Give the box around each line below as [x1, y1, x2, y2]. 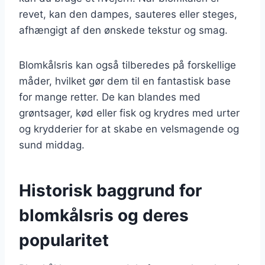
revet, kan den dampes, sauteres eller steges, [19, 8, 237, 20]
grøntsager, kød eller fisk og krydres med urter [19, 106, 240, 119]
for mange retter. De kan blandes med [19, 91, 201, 103]
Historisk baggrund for [19, 180, 202, 201]
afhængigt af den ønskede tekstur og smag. [19, 24, 228, 36]
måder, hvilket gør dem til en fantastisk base [19, 75, 231, 87]
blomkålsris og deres [19, 205, 189, 225]
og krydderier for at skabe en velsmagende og [19, 122, 239, 135]
